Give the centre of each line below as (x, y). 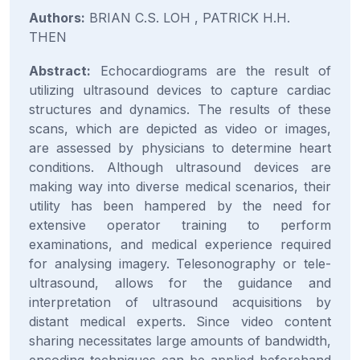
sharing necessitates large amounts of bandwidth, (180, 341)
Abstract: (60, 71)
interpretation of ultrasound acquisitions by (180, 302)
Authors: (57, 18)
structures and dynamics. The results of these (180, 109)
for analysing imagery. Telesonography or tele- (180, 264)
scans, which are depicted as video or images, (180, 129)
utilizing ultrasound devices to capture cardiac (180, 90)
